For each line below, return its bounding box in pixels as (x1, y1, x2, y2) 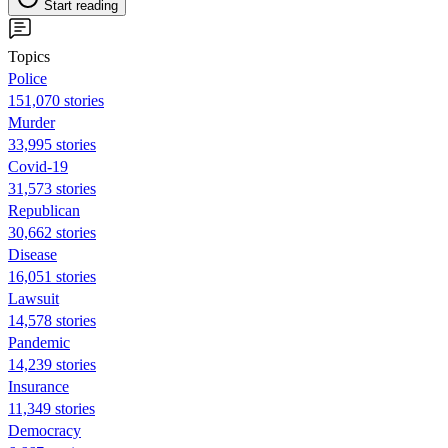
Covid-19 (8, 157, 68, 175)
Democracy (8, 421, 81, 439)
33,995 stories (8, 135, 96, 153)
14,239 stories (8, 355, 96, 373)
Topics (8, 47, 50, 65)
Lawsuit (8, 289, 59, 307)
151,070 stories (8, 91, 104, 109)
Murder (8, 113, 55, 131)
